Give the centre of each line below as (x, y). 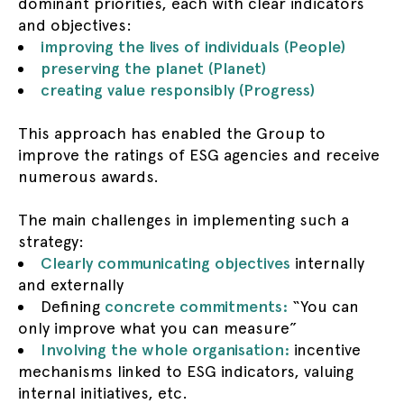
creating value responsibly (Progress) (178, 90)
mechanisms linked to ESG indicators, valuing (186, 371)
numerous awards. (88, 176)
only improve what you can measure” (158, 328)
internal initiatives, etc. (103, 393)
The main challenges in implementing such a (184, 220)
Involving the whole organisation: (165, 349)
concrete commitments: (198, 306)
